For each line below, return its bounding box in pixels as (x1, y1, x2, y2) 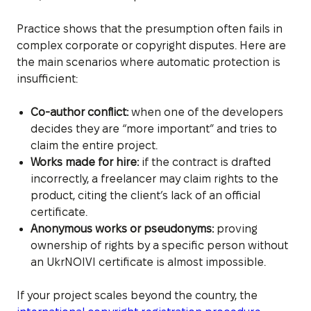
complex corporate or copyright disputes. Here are (17, 39, 286, 51)
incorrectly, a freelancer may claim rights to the (31, 172, 278, 185)
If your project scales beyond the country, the (17, 289, 258, 301)
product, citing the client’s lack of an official (31, 189, 260, 201)
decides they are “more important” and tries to (31, 122, 277, 135)
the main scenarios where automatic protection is (17, 56, 280, 68)
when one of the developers (128, 106, 283, 118)
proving (214, 222, 258, 235)
